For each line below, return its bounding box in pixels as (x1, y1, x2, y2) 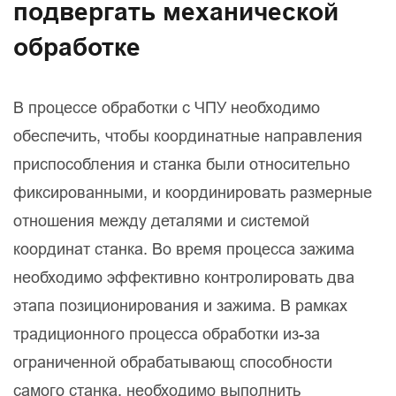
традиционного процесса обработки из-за (13, 324, 320, 344)
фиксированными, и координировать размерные (13, 183, 372, 202)
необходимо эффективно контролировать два (13, 268, 354, 287)
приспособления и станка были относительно (13, 155, 350, 174)
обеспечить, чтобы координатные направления (13, 126, 362, 146)
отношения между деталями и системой (13, 211, 309, 231)
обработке (13, 33, 141, 63)
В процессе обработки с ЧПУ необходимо (13, 98, 320, 118)
